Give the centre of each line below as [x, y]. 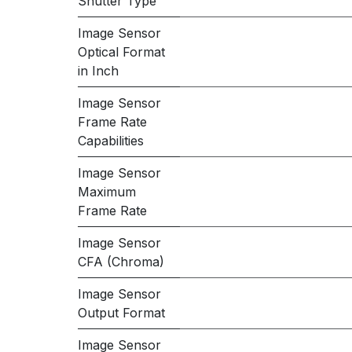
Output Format [121, 313]
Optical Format [121, 52]
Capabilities [110, 141]
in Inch [98, 71]
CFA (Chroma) [121, 262]
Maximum [106, 192]
